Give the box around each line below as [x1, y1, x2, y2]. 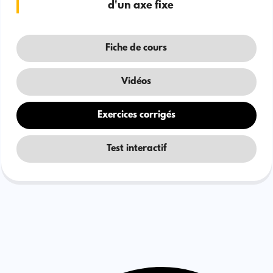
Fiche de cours [105, 43, 168, 54]
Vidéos [121, 76, 152, 88]
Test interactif [106, 143, 166, 155]
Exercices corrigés [97, 110, 175, 121]
